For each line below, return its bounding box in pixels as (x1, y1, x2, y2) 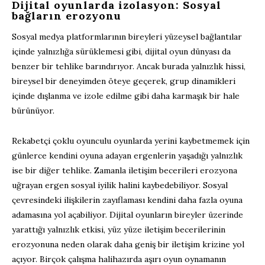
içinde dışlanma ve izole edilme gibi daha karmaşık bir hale (12, 90, 240, 101)
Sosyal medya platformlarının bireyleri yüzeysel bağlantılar (12, 31, 242, 42)
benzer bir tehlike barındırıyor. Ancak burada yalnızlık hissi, (12, 60, 245, 72)
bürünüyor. (12, 105, 54, 116)
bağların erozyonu (12, 8, 121, 22)
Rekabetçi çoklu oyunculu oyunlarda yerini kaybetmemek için (12, 135, 250, 146)
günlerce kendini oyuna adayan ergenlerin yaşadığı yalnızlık (12, 150, 243, 161)
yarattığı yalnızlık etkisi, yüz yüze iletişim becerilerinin (12, 224, 225, 235)
